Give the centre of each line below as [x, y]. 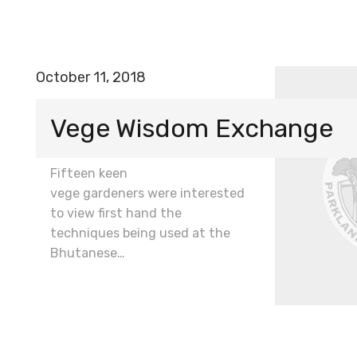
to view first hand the [116, 213]
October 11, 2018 [91, 77]
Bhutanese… [88, 253]
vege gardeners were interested [147, 193]
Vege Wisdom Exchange [192, 128]
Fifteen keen [89, 173]
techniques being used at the [140, 233]
